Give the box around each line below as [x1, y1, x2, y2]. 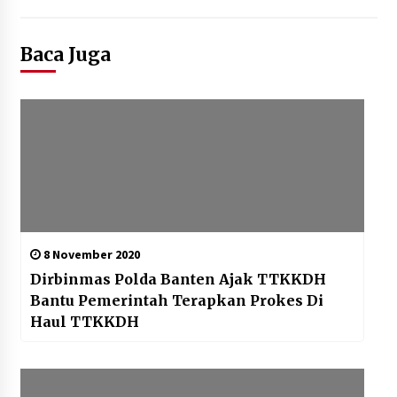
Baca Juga [19, 43, 111, 67]
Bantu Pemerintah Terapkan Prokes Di [29, 292, 323, 310]
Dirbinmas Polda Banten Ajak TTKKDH [29, 270, 326, 289]
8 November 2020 [40, 246, 140, 263]
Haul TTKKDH [29, 313, 139, 331]
